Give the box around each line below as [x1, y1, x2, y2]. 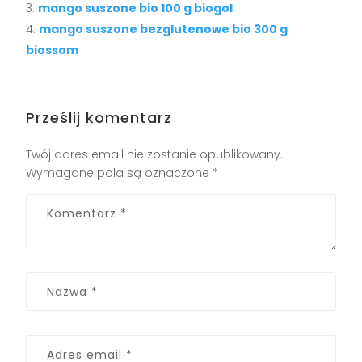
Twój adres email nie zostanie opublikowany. [26, 146, 284, 163]
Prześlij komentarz [26, 107, 173, 128]
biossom [26, 42, 79, 59]
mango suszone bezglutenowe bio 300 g [39, 21, 288, 38]
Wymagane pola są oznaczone [26, 165, 213, 182]
